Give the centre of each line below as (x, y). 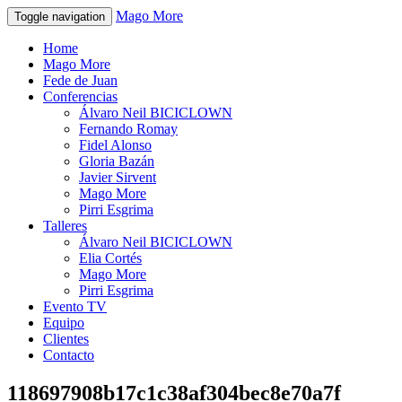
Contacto (69, 355)
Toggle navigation (60, 17)
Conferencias (80, 96)
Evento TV (75, 306)
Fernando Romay (128, 129)
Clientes (66, 339)
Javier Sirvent (118, 177)
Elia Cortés (110, 258)
